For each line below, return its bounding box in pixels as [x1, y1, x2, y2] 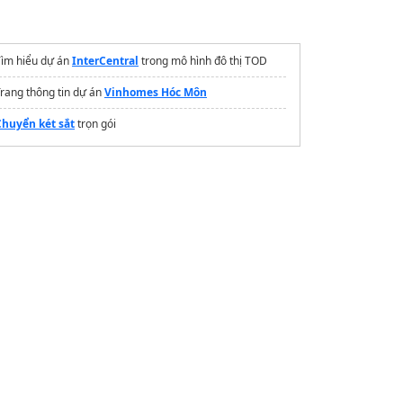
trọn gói [75, 115, 116, 131]
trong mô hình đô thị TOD [139, 52, 267, 68]
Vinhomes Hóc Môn [104, 84, 207, 100]
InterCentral [72, 52, 139, 68]
